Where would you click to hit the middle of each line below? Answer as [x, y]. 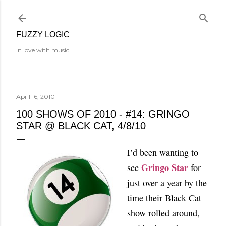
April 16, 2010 [36, 97]
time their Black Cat [164, 198]
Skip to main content [113, 13]
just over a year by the [167, 183]
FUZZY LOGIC [43, 35]
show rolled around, [163, 213]
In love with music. [43, 50]
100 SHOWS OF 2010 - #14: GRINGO [103, 114]
